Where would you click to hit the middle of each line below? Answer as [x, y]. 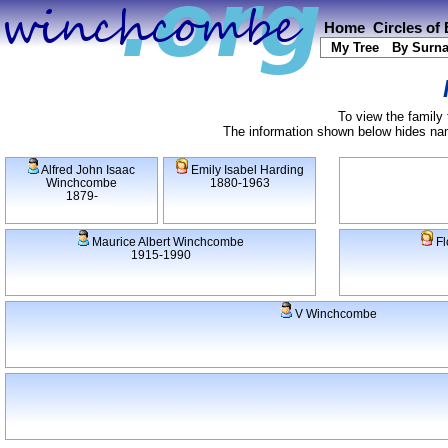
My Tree [355, 47]
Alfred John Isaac [87, 170]
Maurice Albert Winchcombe [166, 242]
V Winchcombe [334, 314]
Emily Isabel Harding [245, 170]
